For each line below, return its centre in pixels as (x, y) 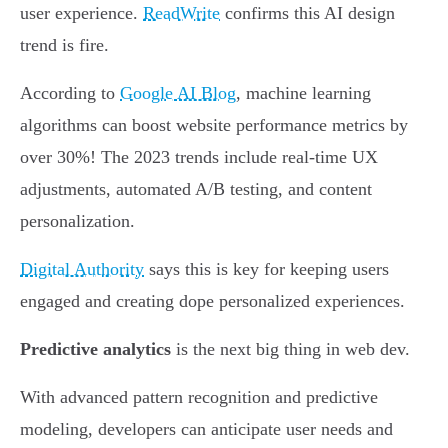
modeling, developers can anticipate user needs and (206, 429)
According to (70, 93)
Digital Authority (82, 269)
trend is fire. (64, 45)
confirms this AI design (307, 13)
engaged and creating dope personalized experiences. (212, 301)
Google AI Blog (178, 93)
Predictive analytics (95, 349)
